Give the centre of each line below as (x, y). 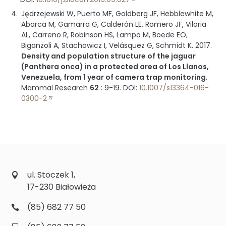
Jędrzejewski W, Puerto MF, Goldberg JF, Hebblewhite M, (118, 14)
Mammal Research (55, 88)
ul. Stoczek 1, (51, 175)
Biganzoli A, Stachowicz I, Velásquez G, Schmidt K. (107, 46)
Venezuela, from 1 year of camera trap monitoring (114, 77)
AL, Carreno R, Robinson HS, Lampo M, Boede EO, (105, 35)
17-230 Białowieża (62, 187)
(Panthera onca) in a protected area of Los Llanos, (115, 67)
